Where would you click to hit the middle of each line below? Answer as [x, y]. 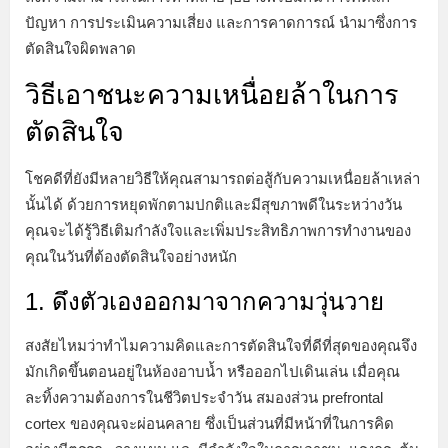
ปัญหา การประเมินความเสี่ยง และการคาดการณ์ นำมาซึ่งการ [221, 22]
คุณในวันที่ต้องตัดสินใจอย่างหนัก [131, 256]
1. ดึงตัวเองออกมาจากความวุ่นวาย [204, 301]
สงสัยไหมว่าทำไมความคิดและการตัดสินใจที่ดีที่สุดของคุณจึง [221, 345]
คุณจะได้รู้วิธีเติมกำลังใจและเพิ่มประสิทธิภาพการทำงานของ [218, 230]
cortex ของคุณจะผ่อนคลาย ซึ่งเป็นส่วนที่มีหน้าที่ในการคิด [209, 423]
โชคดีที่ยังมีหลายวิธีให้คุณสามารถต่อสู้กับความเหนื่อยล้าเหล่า [222, 178]
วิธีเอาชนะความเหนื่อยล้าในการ [212, 94]
